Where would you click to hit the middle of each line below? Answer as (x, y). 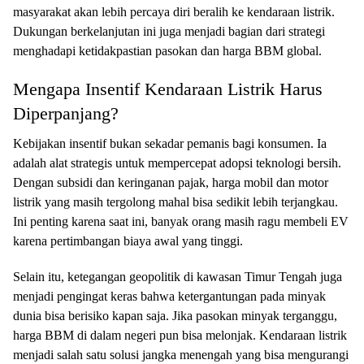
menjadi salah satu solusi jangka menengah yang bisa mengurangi (181, 354)
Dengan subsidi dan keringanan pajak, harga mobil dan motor (171, 182)
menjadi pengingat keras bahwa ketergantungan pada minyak (169, 296)
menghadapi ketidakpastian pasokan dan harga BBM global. (167, 50)
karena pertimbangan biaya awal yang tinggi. (128, 240)
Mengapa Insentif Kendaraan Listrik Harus (168, 89)
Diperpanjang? (66, 113)
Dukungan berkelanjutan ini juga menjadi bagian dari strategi (169, 31)
